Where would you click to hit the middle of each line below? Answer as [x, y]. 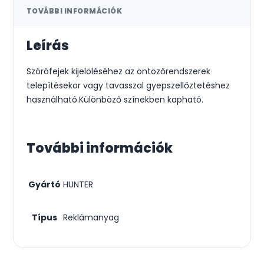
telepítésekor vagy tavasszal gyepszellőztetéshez [128, 86]
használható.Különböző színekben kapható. [115, 100]
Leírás [48, 46]
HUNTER [78, 184]
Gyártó [44, 184]
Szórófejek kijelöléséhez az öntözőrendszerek [118, 72]
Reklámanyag [91, 217]
